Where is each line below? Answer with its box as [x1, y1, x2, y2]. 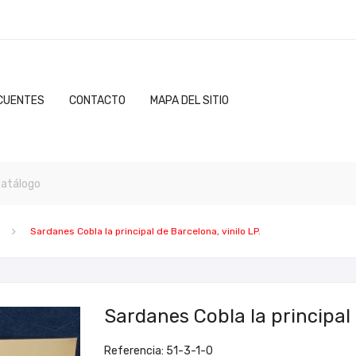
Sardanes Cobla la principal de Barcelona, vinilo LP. [30, 226, 261, 237]
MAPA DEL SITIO [150, 94, 229, 107]
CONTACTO [69, 94, 126, 107]
